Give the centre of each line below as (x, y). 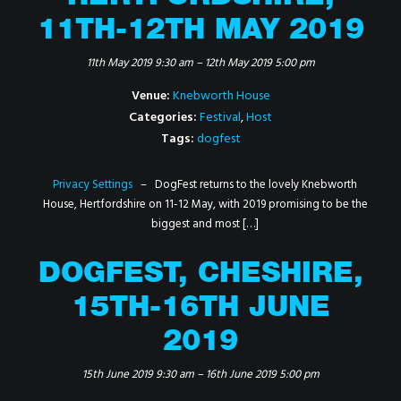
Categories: (163, 118)
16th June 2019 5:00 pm (262, 375)
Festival (220, 118)
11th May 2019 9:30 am (140, 63)
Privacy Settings (93, 185)
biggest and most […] (205, 224)
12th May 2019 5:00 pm (260, 63)
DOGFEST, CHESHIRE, (200, 276)
